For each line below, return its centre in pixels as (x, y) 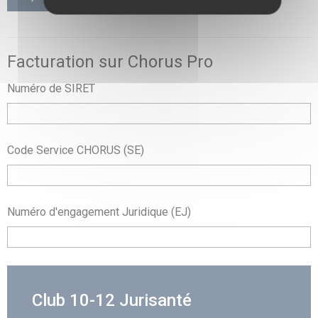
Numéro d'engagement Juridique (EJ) (99, 212)
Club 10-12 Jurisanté (112, 300)
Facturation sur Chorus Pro (110, 62)
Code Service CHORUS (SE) (76, 150)
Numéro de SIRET (51, 88)
